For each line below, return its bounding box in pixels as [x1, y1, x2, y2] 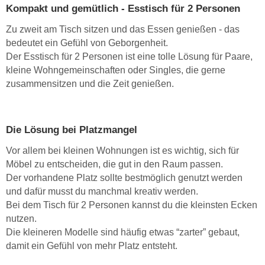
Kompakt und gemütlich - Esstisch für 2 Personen [6, 3, 240, 15]
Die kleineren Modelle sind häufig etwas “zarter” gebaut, [6, 227, 240, 238]
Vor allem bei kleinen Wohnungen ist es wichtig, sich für [6, 146, 239, 156]
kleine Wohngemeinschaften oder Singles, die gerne [6, 65, 225, 76]
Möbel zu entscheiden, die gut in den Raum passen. [6, 159, 223, 170]
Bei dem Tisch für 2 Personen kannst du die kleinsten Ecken [6, 200, 257, 211]
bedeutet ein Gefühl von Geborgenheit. [6, 38, 168, 49]
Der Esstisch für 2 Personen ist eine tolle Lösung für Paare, [6, 51, 253, 62]
